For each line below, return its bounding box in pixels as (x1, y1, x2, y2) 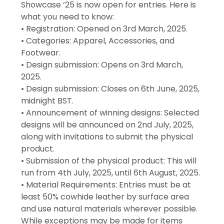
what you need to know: (21, 11, 114, 23)
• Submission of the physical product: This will (21, 155, 197, 167)
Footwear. (21, 47, 61, 59)
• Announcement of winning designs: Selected (21, 107, 199, 119)
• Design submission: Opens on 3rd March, (21, 59, 183, 71)
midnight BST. (21, 95, 74, 107)
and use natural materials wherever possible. (21, 203, 198, 215)
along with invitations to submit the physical (21, 131, 193, 143)
